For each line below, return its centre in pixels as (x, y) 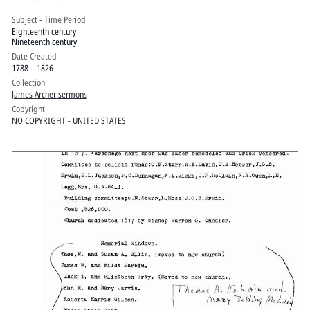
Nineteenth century (44, 41)
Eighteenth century (44, 31)
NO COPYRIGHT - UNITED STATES (69, 120)
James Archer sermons (49, 94)
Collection (28, 82)
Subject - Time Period (48, 19)
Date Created (34, 56)
